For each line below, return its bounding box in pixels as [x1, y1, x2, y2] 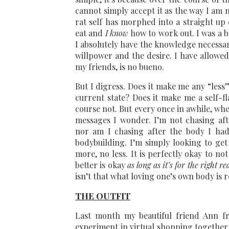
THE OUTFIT [75, 190, 130, 202]
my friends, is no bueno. [75, 61, 164, 73]
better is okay [75, 159, 127, 171]
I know [105, 28, 128, 39]
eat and [75, 28, 105, 39]
